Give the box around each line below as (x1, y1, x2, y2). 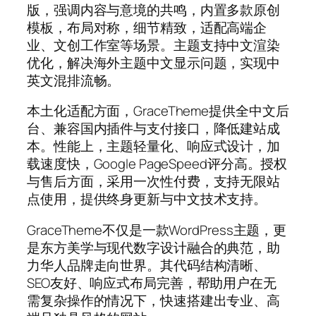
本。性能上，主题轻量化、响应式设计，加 (27, 137, 281, 156)
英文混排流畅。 (27, 71, 121, 90)
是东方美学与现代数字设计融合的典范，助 (27, 238, 281, 257)
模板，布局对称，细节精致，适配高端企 (27, 18, 267, 37)
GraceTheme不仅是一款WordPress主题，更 (27, 220, 287, 239)
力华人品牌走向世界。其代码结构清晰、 (27, 255, 267, 274)
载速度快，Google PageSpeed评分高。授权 (27, 154, 288, 174)
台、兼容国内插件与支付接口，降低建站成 (27, 119, 281, 138)
